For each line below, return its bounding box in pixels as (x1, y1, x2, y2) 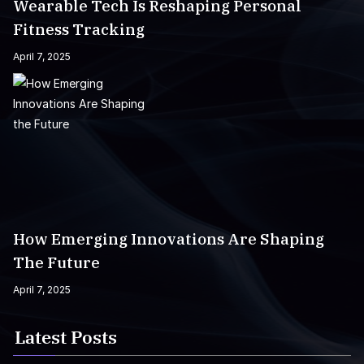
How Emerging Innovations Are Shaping (13, 229, 324, 249)
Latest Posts (15, 325, 117, 349)
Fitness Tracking (13, 19, 145, 39)
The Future (13, 253, 100, 272)
